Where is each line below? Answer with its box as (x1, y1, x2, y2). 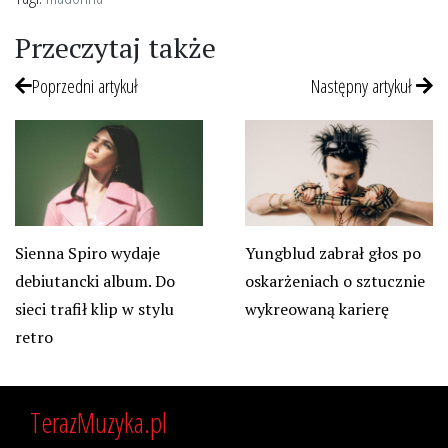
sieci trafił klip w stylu (15, 298, 174, 321)
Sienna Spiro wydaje (15, 242, 160, 265)
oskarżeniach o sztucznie (244, 270, 425, 293)
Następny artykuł (311, 72, 416, 100)
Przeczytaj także (15, 29, 216, 67)
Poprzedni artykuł (32, 72, 138, 100)
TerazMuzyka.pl (30, 403, 167, 442)
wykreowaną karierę (244, 298, 389, 321)
